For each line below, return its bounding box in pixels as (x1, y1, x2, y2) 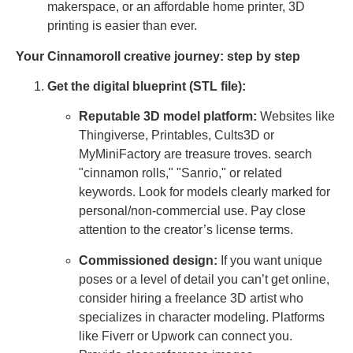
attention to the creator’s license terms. (79, 223, 293, 237)
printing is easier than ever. (47, 19, 197, 33)
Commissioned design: (79, 253, 217, 267)
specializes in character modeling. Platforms (79, 310, 325, 324)
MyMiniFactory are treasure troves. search (79, 147, 312, 162)
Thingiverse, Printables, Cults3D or (79, 128, 274, 143)
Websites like (257, 110, 335, 124)
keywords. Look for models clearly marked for (79, 185, 330, 199)
